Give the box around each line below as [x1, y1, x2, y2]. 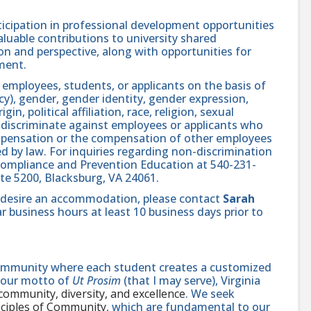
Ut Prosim [72, 272, 121, 288]
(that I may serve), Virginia [121, 272, 260, 288]
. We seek [185, 285, 235, 301]
